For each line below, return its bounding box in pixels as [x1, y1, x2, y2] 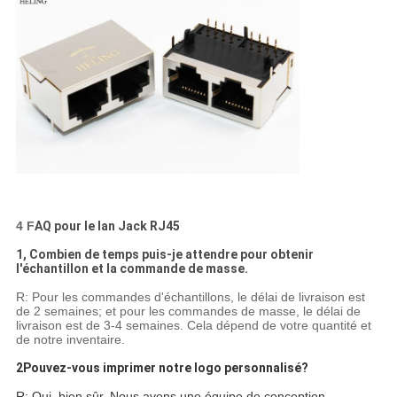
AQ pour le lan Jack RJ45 [34, 218, 180, 233]
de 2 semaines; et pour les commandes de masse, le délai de [15, 303, 361, 318]
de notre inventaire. [15, 331, 125, 346]
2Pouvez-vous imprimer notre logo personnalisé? [15, 360, 308, 375]
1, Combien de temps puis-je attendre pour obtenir [15, 246, 314, 261]
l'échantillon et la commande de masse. [15, 261, 248, 276]
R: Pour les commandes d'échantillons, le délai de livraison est [15, 289, 365, 304]
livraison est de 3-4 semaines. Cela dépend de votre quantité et [15, 317, 371, 332]
